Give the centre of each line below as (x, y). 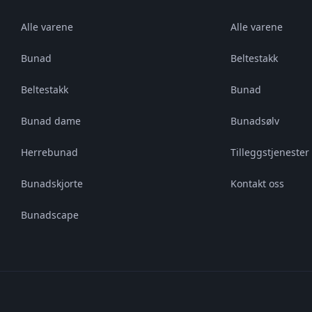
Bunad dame (50, 121)
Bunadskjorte (52, 184)
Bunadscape (49, 215)
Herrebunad (49, 152)
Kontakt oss (258, 184)
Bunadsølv (255, 121)
